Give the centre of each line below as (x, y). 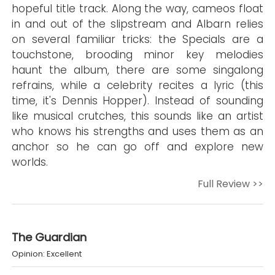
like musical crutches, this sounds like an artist (137, 116)
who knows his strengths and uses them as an (137, 131)
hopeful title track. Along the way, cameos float (137, 9)
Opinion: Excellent (47, 254)
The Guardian (49, 237)
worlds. (30, 162)
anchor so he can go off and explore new (137, 147)
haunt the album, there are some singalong (137, 70)
